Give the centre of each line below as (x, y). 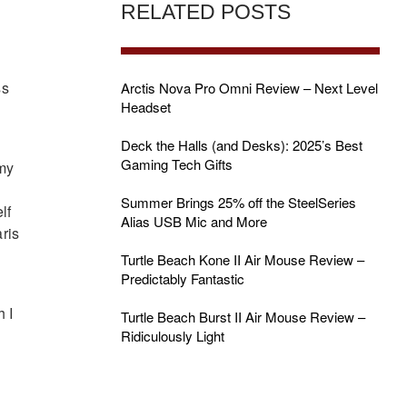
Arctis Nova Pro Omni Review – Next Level (249, 88)
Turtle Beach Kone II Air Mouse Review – (242, 259)
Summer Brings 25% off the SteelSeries (238, 202)
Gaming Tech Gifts (176, 164)
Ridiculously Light (172, 336)
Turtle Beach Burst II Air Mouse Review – (243, 317)
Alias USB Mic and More (194, 221)
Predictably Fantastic (182, 278)
